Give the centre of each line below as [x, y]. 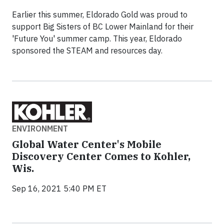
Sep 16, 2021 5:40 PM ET [59, 188]
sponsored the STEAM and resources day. [87, 51]
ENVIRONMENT [40, 128]
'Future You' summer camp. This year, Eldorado [97, 39]
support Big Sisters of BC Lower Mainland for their [103, 27]
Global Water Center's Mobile [87, 144]
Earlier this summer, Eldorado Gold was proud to [100, 15]
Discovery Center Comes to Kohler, [101, 156]
